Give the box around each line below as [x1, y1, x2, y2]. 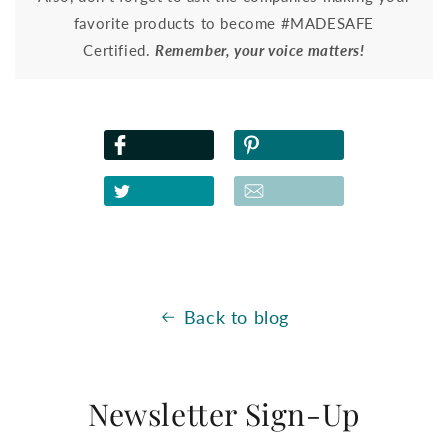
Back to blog [183, 305, 290, 328]
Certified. [83, 40, 156, 59]
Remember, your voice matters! [155, 40, 365, 59]
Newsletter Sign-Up [88, 393, 360, 434]
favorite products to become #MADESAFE [73, 13, 375, 32]
